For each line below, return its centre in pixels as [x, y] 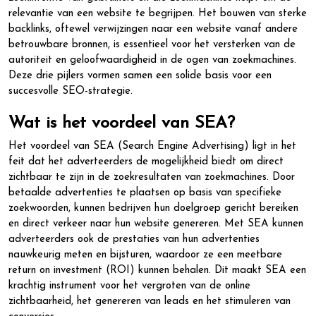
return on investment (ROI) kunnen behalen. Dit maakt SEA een [157, 271]
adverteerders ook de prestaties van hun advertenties [134, 239]
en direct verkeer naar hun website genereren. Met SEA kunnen [156, 224]
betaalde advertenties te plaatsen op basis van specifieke [145, 193]
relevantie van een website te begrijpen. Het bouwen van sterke [158, 14]
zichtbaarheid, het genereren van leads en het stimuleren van [150, 302]
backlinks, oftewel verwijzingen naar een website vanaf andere [153, 29]
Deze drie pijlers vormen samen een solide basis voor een [140, 76]
